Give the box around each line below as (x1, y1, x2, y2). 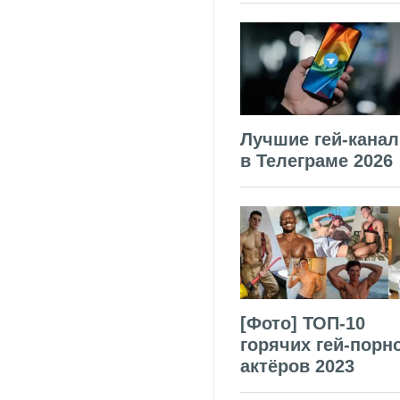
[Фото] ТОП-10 (240, 312, 365, 333)
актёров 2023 (240, 355, 354, 376)
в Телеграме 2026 (240, 151, 393, 171)
